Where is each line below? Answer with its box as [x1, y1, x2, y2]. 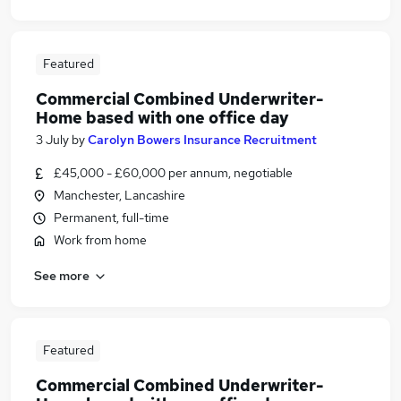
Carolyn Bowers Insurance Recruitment [88, 132, 317, 148]
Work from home [54, 232, 147, 248]
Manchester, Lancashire [54, 187, 185, 203]
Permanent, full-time [54, 209, 169, 226]
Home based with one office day [36, 107, 289, 128]
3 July [36, 132, 69, 148]
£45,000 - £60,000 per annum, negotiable [54, 165, 293, 181]
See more [34, 267, 90, 284]
